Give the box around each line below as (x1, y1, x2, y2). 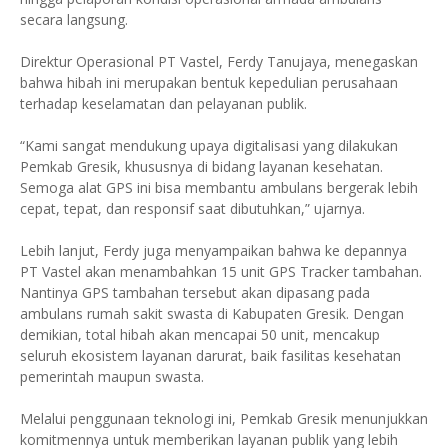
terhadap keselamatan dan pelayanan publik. (20, 94, 307, 113)
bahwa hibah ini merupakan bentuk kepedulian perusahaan (20, 73, 398, 92)
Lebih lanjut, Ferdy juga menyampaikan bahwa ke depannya (20, 241, 407, 260)
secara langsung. (20, 10, 128, 29)
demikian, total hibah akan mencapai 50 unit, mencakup (20, 325, 380, 344)
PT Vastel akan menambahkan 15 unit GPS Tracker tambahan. (20, 262, 422, 281)
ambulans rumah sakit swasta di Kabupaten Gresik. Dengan (20, 304, 404, 323)
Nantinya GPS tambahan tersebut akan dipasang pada (20, 283, 370, 302)
